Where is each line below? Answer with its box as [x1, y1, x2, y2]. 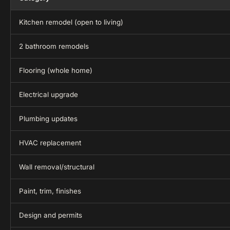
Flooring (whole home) [19, 66, 92, 74]
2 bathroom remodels [19, 42, 89, 50]
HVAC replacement [19, 139, 81, 147]
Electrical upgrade [19, 90, 78, 99]
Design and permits [19, 211, 82, 219]
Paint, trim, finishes [19, 187, 81, 195]
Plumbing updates [19, 114, 78, 123]
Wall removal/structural [19, 163, 94, 171]
